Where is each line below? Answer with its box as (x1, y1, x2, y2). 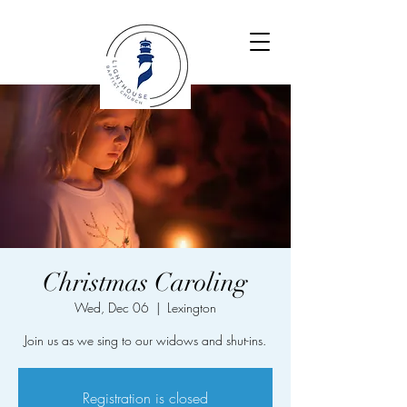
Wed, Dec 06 (74, 299, 149, 316)
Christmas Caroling (43, 267, 248, 298)
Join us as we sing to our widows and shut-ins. (25, 332, 266, 349)
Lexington (167, 299, 216, 316)
